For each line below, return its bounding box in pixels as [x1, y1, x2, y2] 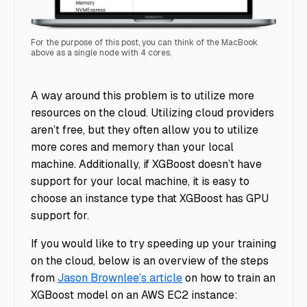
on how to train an [182, 270, 275, 285]
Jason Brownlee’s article [58, 270, 182, 285]
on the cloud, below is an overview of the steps [31, 253, 269, 268]
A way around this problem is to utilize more [31, 88, 254, 103]
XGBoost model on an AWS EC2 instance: [31, 287, 238, 302]
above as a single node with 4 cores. [31, 47, 171, 58]
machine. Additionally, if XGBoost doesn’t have [31, 156, 262, 171]
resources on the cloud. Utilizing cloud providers [31, 105, 274, 120]
